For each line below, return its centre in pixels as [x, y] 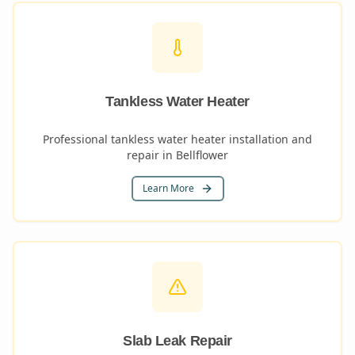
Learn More [168, 188]
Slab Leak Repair [177, 341]
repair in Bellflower [177, 155]
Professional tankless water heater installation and [177, 139]
